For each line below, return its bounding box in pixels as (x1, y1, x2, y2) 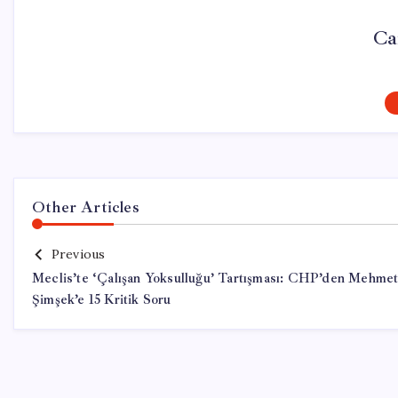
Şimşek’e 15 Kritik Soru (32, 291, 171, 308)
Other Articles (32, 197, 139, 217)
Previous (51, 246, 106, 262)
